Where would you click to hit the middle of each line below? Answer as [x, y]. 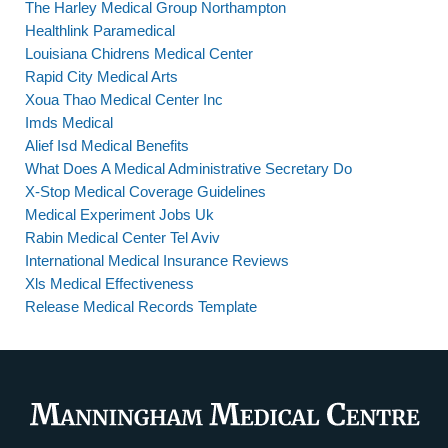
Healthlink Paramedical [100, 30]
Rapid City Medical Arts [101, 76]
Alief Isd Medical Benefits [107, 145]
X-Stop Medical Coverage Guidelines [145, 191]
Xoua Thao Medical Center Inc [124, 99]
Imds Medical [69, 122]
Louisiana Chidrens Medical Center [139, 53]
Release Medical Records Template [141, 306]
